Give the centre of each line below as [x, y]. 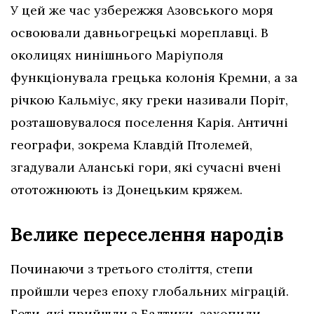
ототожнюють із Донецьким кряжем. [127, 189]
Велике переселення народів [147, 234]
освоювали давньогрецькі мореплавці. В [139, 32]
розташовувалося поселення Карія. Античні [149, 122]
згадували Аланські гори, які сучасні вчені [146, 167]
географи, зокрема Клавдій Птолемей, [131, 144]
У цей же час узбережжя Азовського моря [142, 10]
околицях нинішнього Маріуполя [117, 55]
